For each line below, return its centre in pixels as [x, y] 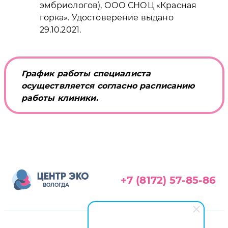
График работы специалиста [86, 73]
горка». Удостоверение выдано [106, 17]
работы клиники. [60, 98]
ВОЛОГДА [56, 185]
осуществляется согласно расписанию [108, 85]
